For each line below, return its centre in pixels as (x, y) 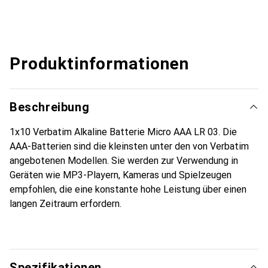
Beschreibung (50, 107)
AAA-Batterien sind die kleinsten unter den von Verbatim (129, 147)
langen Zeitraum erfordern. (66, 204)
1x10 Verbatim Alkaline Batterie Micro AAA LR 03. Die (123, 132)
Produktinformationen (99, 64)
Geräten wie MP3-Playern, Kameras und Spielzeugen (121, 175)
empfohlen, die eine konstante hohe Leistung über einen (128, 190)
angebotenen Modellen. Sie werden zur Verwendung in (124, 161)
